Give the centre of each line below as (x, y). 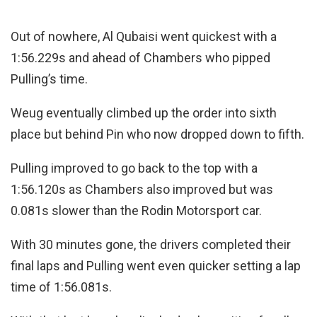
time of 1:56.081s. (61, 287)
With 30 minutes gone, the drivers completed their (151, 245)
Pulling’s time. (49, 79)
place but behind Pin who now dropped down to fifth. (157, 134)
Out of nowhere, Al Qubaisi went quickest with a (144, 37)
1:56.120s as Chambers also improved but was (142, 190)
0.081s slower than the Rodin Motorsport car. (136, 211)
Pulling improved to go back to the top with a (134, 168)
